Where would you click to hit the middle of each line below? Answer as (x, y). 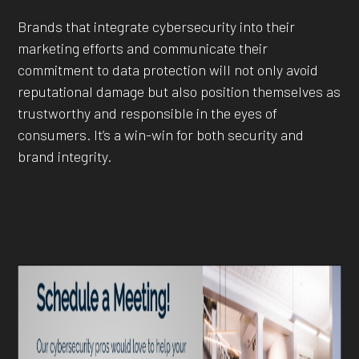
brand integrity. (65, 156)
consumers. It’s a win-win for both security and (161, 134)
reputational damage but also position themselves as (179, 91)
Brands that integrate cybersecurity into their (157, 26)
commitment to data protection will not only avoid (168, 69)
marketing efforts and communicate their (143, 48)
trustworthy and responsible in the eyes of (148, 113)
